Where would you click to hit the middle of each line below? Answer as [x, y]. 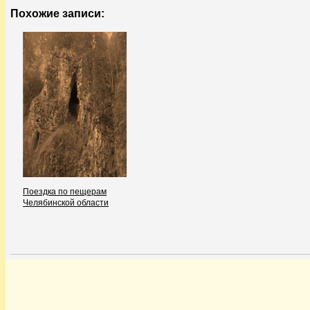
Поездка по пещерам [65, 192]
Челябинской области [66, 203]
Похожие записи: [57, 14]
